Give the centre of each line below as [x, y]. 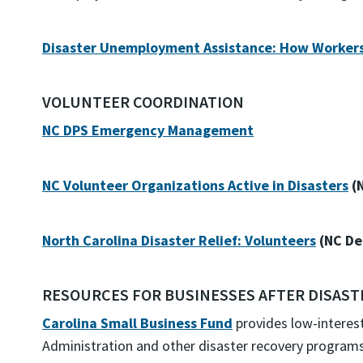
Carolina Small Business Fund [137, 323]
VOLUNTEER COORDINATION [143, 102]
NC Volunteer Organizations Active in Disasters [195, 185]
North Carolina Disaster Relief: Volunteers [179, 240]
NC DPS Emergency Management [148, 130]
